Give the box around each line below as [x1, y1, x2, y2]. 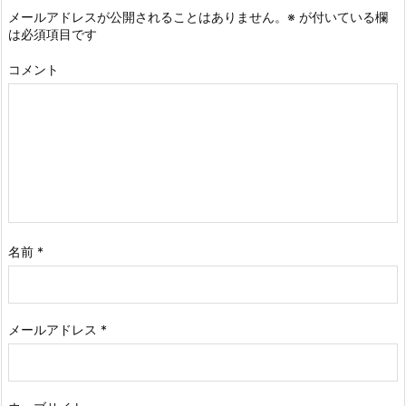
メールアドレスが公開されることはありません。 [8, 9, 287, 25]
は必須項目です [8, 26, 97, 43]
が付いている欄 [295, 9, 388, 25]
